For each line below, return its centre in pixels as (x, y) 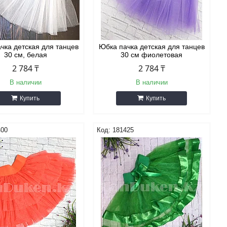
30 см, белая (25, 55)
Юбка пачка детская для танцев (152, 47)
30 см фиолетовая (152, 55)
